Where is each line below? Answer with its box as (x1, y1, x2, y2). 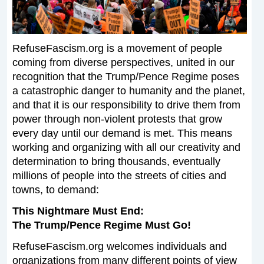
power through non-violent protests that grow (12, 113, 222, 126)
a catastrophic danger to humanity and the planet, (12, 85, 245, 97)
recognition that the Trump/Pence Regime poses (12, 71, 239, 83)
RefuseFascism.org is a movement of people (12, 42, 222, 55)
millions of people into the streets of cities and (12, 170, 226, 182)
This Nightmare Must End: (12, 205, 144, 217)
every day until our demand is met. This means (12, 127, 232, 140)
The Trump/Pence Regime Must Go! (12, 219, 191, 232)
